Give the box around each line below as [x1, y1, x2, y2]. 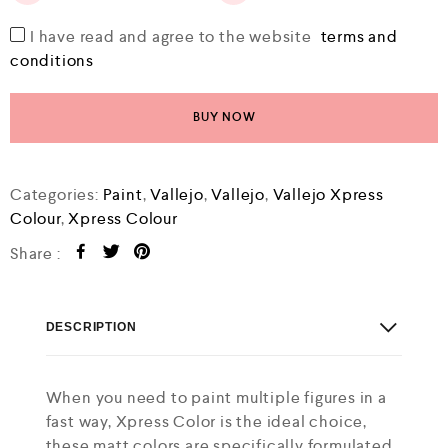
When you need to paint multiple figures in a [45, 387, 387, 408]
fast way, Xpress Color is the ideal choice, [45, 411, 367, 432]
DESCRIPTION [45, 319, 137, 334]
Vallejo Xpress [272, 184, 384, 205]
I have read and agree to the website [30, 26, 316, 47]
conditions [10, 50, 95, 71]
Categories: [10, 184, 103, 205]
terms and [320, 26, 398, 47]
